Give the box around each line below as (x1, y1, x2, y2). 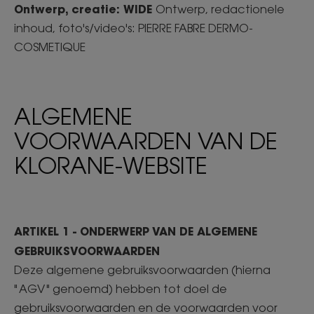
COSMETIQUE (14, 40, 88, 54)
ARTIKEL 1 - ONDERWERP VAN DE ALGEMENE (14, 224, 257, 238)
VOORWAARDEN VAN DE (14, 127, 278, 154)
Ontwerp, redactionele (156, 2, 285, 16)
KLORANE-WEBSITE (14, 151, 214, 179)
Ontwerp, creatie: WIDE (14, 1, 156, 16)
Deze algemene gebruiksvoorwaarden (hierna (14, 263, 271, 277)
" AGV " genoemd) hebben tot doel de (14, 282, 227, 296)
